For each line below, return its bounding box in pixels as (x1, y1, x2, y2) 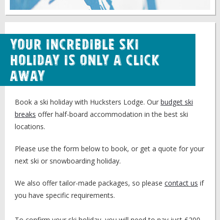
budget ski (161, 97, 193, 107)
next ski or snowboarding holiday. (15, 156, 121, 165)
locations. (15, 122, 45, 131)
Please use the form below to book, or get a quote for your (15, 144, 204, 153)
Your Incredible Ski (10, 36, 139, 57)
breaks (15, 110, 36, 119)
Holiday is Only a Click (10, 52, 160, 73)
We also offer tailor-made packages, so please (15, 178, 165, 188)
